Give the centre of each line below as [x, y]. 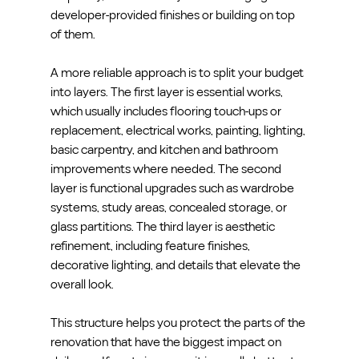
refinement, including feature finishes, [151, 246]
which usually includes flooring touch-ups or [167, 111]
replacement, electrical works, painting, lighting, [179, 130]
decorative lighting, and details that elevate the [176, 265]
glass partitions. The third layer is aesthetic [163, 226]
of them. [73, 34]
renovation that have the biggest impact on [167, 342]
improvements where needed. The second [167, 169]
